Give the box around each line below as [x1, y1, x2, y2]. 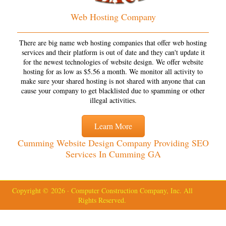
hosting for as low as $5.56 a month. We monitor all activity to [23, 66, 203, 76]
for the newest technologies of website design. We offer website [23, 56, 203, 67]
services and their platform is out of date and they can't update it [21, 47, 205, 57]
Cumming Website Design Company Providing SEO [17, 136, 209, 149]
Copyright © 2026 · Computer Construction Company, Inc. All [12, 185, 193, 195]
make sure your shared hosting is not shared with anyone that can [21, 76, 205, 86]
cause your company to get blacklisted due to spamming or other [21, 85, 205, 95]
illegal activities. [89, 95, 137, 105]
